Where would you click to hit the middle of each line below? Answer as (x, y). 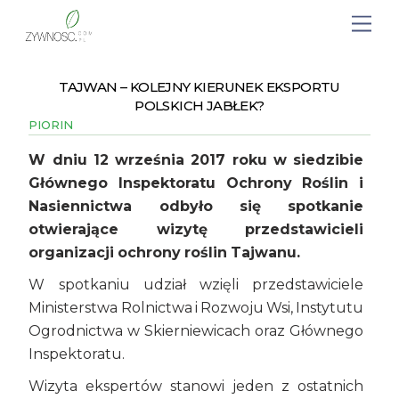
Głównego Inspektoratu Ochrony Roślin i (196, 183)
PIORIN (51, 125)
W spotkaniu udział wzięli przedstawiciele (196, 284)
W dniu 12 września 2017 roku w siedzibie (196, 159)
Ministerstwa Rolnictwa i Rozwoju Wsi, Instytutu (196, 307)
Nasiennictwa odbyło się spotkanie (196, 206)
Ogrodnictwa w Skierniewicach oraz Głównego (196, 330)
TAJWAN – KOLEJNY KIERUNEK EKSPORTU (199, 87)
